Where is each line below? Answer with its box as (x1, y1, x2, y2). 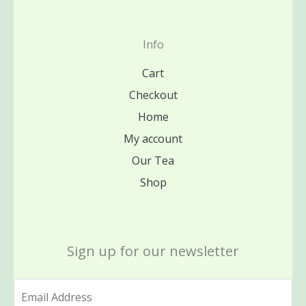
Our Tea (132, 153, 174, 169)
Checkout (128, 87, 178, 103)
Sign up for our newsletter (67, 242, 239, 261)
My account (124, 131, 182, 147)
